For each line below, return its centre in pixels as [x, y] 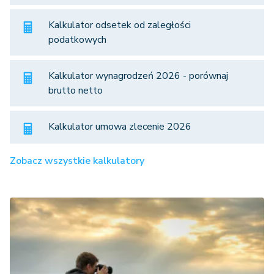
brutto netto [76, 91]
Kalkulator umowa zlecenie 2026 [120, 127]
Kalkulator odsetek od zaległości [120, 25]
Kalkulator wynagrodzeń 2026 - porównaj [138, 76]
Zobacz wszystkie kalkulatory [77, 161]
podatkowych [77, 40]
